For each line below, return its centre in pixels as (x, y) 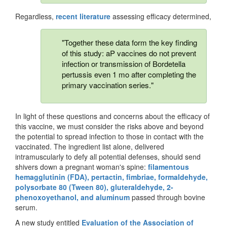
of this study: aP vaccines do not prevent (129, 53)
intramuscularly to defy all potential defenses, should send (108, 157)
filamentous (168, 167)
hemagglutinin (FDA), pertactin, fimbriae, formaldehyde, (111, 177)
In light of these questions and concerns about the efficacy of (112, 116)
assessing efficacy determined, (161, 16)
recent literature (83, 16)
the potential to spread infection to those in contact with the (109, 137)
